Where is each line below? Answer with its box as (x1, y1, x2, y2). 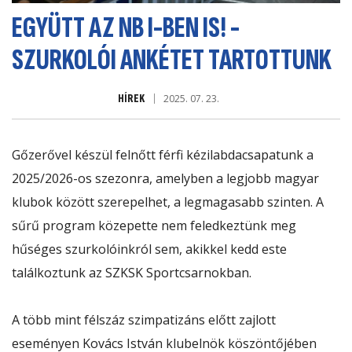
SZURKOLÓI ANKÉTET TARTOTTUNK (12, 42, 332, 79)
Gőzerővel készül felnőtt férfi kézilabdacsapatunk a (12, 146, 313, 164)
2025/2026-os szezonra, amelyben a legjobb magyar (12, 170, 319, 188)
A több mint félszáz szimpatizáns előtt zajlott (12, 311, 276, 329)
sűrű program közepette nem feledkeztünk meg (12, 217, 296, 235)
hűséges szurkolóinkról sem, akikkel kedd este (12, 240, 287, 258)
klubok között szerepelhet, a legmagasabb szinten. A (12, 193, 324, 211)
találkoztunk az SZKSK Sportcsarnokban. (12, 264, 251, 282)
